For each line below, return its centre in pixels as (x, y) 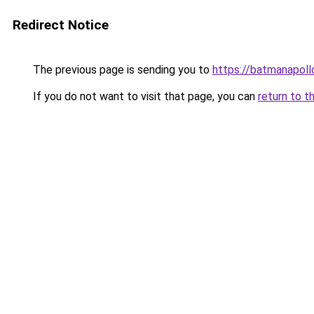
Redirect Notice (61, 25)
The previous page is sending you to (121, 70)
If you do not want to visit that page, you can (144, 96)
